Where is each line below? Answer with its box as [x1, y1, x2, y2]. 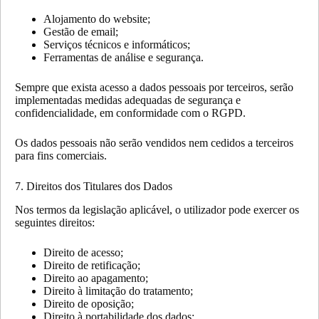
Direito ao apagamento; [43, 271, 148, 284]
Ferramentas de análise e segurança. [43, 51, 204, 63]
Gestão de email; [43, 25, 118, 38]
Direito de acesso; [43, 246, 123, 258]
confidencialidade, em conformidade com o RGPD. [15, 106, 246, 119]
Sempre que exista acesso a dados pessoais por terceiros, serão [15, 80, 293, 93]
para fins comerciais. [15, 149, 107, 162]
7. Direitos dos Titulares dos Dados [15, 179, 172, 192]
